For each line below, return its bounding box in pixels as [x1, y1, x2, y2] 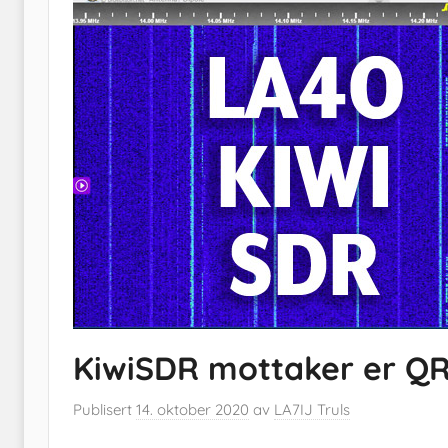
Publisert [73, 400, 136, 420]
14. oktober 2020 [136, 400, 249, 420]
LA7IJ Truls [274, 400, 350, 420]
